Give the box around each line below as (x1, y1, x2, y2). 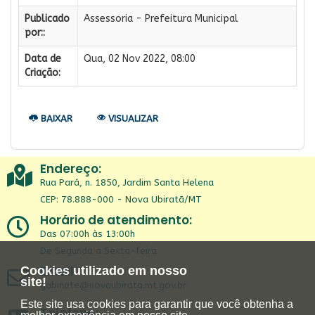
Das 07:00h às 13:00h (40, 228, 135, 239)
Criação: (25, 66, 60, 79)
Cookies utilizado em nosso (20, 263, 187, 278)
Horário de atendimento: (40, 211, 192, 229)
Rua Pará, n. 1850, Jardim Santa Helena (40, 176, 214, 188)
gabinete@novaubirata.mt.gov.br (40, 279, 186, 290)
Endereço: (40, 160, 101, 177)
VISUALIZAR (105, 112, 158, 124)
